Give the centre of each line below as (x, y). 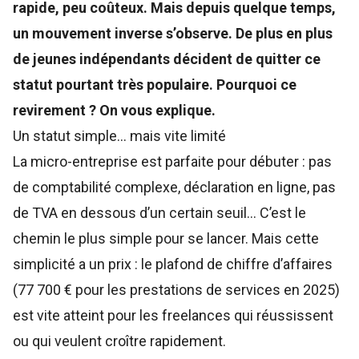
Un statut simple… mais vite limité (119, 136)
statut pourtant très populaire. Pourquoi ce (155, 85)
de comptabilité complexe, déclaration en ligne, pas (174, 188)
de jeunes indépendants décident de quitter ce (167, 59)
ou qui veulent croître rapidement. (119, 341)
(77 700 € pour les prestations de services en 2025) (176, 290)
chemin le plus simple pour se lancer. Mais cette (166, 239)
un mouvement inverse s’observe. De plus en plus (173, 34)
